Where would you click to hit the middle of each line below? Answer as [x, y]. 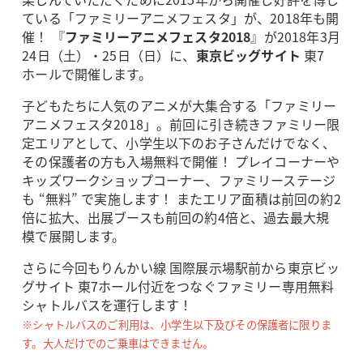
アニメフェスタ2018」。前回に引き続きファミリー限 [181, 124]
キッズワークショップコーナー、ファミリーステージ [179, 180]
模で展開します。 [74, 236]
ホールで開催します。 [87, 74]
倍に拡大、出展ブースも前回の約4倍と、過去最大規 [176, 218]
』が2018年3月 [295, 37]
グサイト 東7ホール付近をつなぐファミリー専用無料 [178, 286]
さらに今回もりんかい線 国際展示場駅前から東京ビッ [181, 268]
